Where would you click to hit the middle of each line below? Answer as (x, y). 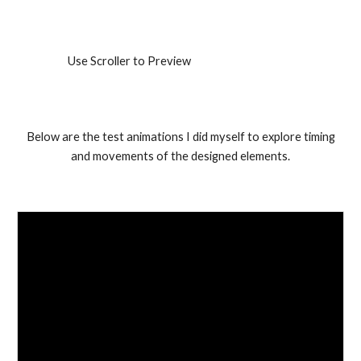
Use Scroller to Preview (130, 60)
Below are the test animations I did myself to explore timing (180, 137)
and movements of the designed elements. (180, 156)
